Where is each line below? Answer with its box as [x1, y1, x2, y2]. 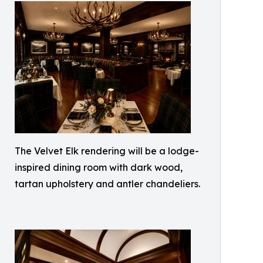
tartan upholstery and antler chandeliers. [15, 178, 200, 190]
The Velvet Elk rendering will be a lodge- [15, 145, 199, 157]
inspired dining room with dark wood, [15, 161, 183, 174]
